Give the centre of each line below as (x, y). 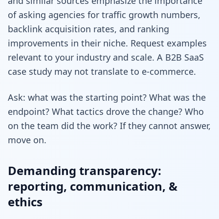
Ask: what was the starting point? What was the (107, 97)
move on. (27, 140)
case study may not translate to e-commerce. (102, 71)
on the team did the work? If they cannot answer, (109, 125)
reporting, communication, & (93, 186)
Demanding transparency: (85, 170)
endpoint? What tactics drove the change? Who (106, 111)
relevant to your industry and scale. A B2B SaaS (106, 57)
